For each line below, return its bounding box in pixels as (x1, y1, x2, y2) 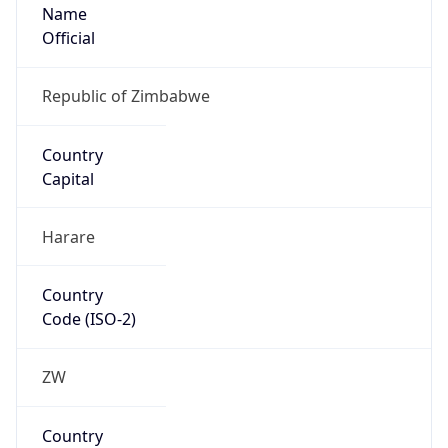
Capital (41, 167, 94, 190)
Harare (41, 225, 95, 248)
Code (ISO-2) (41, 308, 136, 331)
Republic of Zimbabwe (41, 85, 210, 108)
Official (41, 27, 95, 50)
